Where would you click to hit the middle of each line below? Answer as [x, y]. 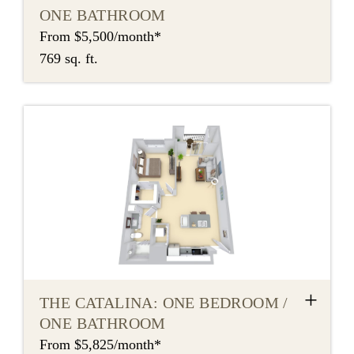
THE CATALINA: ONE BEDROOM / [164, 303]
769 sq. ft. [69, 59]
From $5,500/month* [100, 37]
